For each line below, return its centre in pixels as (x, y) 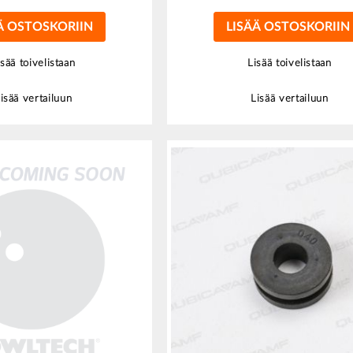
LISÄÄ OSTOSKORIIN (288, 27)
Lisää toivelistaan (290, 64)
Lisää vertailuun (290, 99)
